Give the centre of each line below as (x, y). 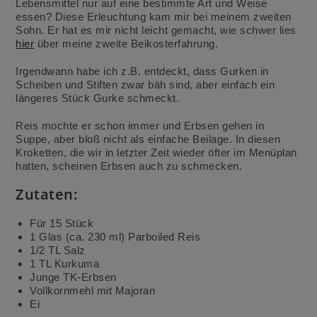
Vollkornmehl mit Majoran (93, 290)
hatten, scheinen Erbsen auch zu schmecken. (129, 166)
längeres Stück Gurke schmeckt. (98, 98)
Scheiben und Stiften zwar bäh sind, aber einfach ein (145, 84)
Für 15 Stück (62, 223)
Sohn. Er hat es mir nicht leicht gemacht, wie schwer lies (156, 30)
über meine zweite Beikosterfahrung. (126, 43)
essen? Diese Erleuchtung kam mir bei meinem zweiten (154, 16)
